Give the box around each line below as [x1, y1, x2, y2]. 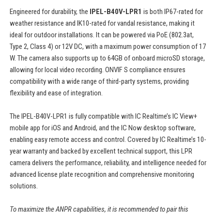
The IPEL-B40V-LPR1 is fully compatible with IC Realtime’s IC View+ [10, 112, 197, 121]
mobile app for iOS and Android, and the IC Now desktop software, [10, 124, 196, 133]
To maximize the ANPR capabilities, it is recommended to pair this [10, 205, 188, 214]
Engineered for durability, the [10, 7, 88, 16]
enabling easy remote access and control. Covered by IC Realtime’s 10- [10, 135, 206, 144]
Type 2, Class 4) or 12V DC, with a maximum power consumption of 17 [10, 42, 206, 51]
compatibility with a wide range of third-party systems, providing [10, 77, 189, 86]
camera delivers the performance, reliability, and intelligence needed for [10, 158, 206, 168]
